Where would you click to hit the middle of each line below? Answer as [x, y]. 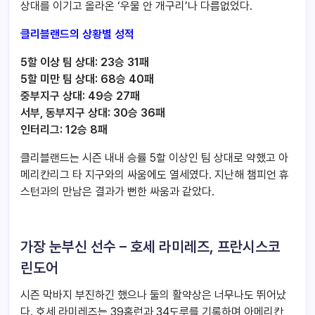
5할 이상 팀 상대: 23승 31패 [85, 63]
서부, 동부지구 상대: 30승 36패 [93, 113]
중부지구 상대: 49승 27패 [80, 96]
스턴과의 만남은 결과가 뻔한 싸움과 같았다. [117, 192]
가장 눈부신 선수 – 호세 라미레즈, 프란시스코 [150, 247]
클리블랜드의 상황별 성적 [77, 34]
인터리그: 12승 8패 [64, 130]
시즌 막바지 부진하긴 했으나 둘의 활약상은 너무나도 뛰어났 [153, 295]
